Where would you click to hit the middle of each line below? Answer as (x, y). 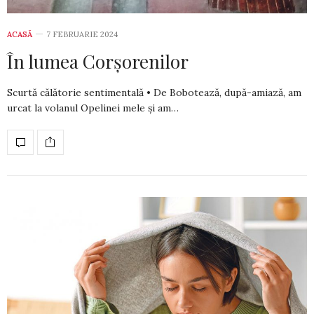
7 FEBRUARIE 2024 (82, 34)
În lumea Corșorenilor (98, 61)
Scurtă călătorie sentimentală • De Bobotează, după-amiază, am (154, 92)
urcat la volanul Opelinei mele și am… (93, 108)
